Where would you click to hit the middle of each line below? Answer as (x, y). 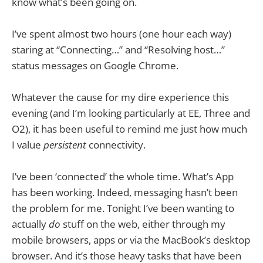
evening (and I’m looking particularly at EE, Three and (131, 113)
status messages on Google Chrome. (95, 65)
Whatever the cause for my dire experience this (120, 97)
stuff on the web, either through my (143, 224)
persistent (65, 145)
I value (28, 145)
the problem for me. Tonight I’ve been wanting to (123, 208)
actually (30, 224)
